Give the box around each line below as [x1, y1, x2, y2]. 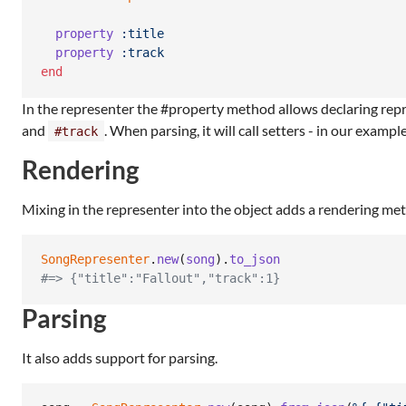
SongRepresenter [41, 252, 150, 267]
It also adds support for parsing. [22, 348, 217, 366]
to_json [229, 252, 280, 267]
